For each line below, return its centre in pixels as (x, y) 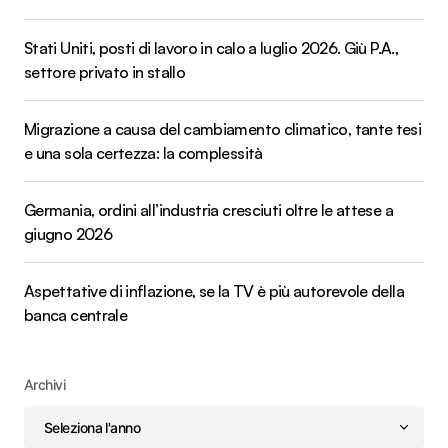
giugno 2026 (68, 234)
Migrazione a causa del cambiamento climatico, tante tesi (223, 129)
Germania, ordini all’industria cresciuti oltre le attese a (208, 210)
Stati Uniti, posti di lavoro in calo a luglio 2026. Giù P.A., (211, 48)
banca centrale (76, 315)
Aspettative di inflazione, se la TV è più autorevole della (214, 291)
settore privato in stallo (104, 72)
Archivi (45, 385)
